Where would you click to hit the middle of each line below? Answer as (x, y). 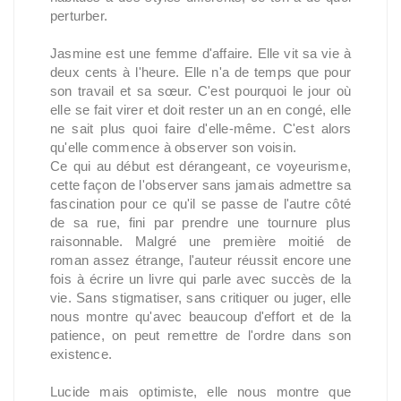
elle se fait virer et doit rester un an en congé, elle (200, 110)
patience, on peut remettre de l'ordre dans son (200, 335)
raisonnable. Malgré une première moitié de (200, 241)
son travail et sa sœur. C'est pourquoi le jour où (200, 91)
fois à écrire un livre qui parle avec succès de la (200, 279)
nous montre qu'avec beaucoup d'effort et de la (200, 316)
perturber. (79, 16)
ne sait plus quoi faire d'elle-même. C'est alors (200, 128)
